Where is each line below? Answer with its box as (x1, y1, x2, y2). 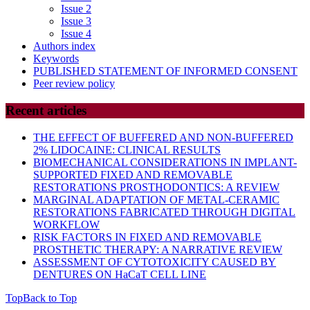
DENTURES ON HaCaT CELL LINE (33, 268, 206, 280)
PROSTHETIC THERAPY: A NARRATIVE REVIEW (33, 243, 282, 255)
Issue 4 (61, 28, 91, 40)
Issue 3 (61, 15, 91, 28)
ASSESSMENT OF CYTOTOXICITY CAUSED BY (33, 255, 276, 268)
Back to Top (23, 291, 77, 304)
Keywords (33, 53, 79, 65)
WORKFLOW (33, 218, 100, 230)
